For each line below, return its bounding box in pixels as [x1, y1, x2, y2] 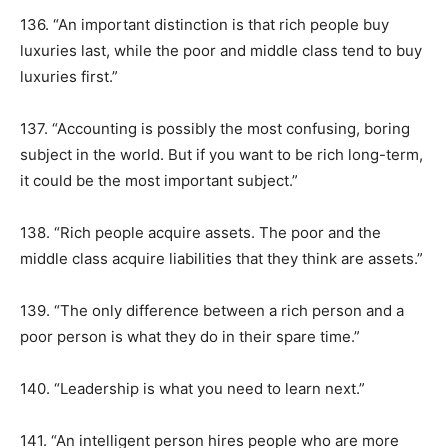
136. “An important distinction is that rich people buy [20, 15, 389, 34]
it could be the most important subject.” [20, 171, 298, 190]
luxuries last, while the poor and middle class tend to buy [20, 41, 422, 60]
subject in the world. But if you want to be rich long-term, [20, 145, 423, 164]
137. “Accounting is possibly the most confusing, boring [20, 119, 410, 138]
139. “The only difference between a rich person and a [20, 301, 404, 320]
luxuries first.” [20, 67, 118, 86]
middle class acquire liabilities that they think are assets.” [20, 249, 423, 268]
